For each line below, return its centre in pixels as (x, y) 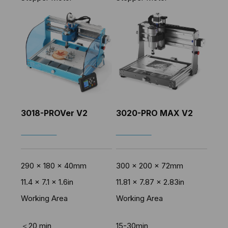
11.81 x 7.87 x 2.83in (150, 182)
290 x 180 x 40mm (54, 165)
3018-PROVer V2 (54, 113)
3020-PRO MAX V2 (154, 113)
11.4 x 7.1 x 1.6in (47, 182)
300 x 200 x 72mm (149, 165)
